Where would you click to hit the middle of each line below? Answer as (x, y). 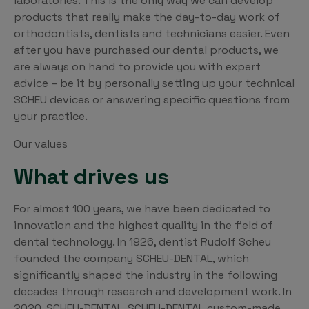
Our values (41, 144)
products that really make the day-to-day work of (147, 17)
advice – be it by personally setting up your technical (154, 83)
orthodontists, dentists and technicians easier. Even (152, 34)
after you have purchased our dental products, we (146, 50)
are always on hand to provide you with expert (137, 67)
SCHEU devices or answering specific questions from (152, 100)
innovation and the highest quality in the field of (143, 226)
